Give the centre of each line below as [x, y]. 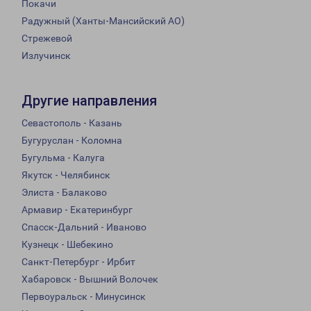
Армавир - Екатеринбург [77, 210]
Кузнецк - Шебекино [67, 245]
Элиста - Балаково [64, 193]
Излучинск [46, 56]
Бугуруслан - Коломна [72, 141]
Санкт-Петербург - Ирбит [78, 262]
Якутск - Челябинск [66, 175]
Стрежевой [47, 39]
